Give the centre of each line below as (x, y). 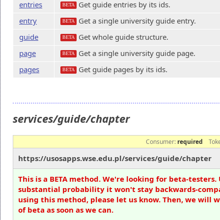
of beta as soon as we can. (66, 209)
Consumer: (162, 141)
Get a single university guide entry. (136, 21)
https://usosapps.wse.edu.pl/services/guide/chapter (115, 158)
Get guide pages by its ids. (122, 69)
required (190, 141)
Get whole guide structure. (123, 37)
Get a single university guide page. (136, 53)
